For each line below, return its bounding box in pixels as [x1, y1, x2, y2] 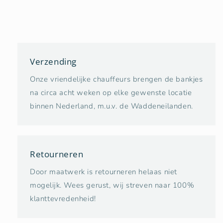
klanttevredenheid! [30, 193, 96, 204]
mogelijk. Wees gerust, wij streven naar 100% [30, 180, 195, 190]
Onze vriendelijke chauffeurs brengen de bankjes [30, 74, 203, 84]
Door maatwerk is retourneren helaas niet [30, 166, 178, 177]
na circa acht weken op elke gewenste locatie [30, 87, 192, 98]
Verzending [30, 55, 77, 67]
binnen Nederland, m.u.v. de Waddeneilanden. [30, 101, 193, 111]
